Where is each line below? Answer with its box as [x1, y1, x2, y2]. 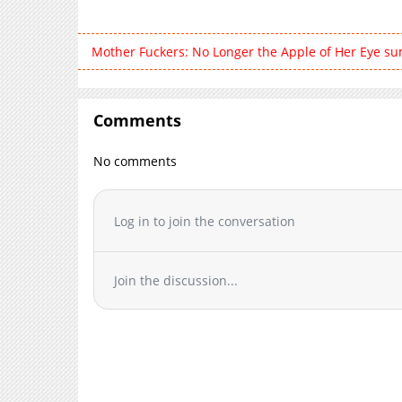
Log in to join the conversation [114, 212, 296, 230]
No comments [93, 153, 178, 170]
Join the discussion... [114, 272, 239, 290]
